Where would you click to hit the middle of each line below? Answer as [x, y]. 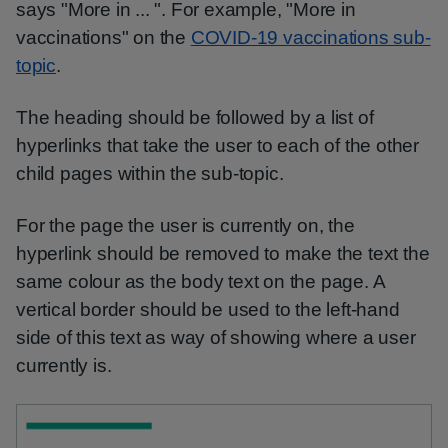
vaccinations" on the [103, 37]
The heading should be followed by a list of [195, 117]
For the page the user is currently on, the [185, 225]
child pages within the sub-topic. [150, 173]
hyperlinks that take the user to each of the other [217, 145]
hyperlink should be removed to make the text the [223, 253]
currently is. [64, 365]
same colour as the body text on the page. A [200, 281]
